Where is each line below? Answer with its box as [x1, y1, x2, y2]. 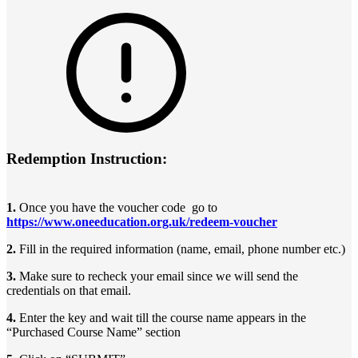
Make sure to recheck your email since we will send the [16, 269, 298, 283]
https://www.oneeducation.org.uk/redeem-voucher [6, 215, 277, 229]
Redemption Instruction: [6, 150, 167, 168]
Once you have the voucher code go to [19, 201, 217, 214]
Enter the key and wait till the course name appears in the [16, 311, 306, 324]
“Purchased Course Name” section [6, 325, 184, 339]
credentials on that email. [6, 284, 134, 297]
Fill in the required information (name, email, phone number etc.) [19, 242, 348, 256]
